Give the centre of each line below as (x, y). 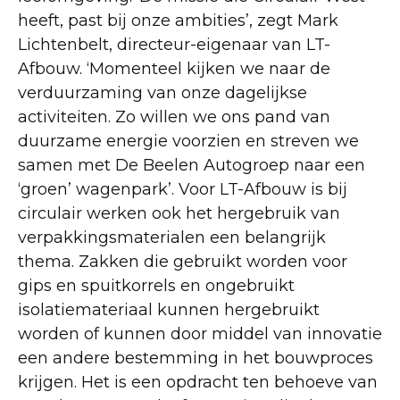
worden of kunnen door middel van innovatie (200, 334)
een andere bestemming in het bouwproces (196, 358)
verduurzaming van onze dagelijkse (162, 93)
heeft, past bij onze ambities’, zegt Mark (178, 21)
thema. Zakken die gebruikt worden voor (183, 262)
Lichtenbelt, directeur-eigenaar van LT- (174, 45)
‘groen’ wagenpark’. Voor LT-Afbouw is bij (183, 189)
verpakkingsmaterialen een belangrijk (172, 237)
